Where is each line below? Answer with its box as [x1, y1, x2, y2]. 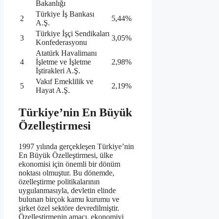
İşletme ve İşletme [36, 57, 91, 66]
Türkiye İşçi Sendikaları [36, 29, 109, 38]
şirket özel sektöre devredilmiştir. [19, 203, 119, 212]
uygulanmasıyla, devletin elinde [19, 186, 116, 195]
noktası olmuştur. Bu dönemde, [19, 168, 114, 177]
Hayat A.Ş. [36, 86, 70, 94]
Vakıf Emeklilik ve [36, 77, 93, 86]
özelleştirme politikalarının [19, 177, 100, 186]
